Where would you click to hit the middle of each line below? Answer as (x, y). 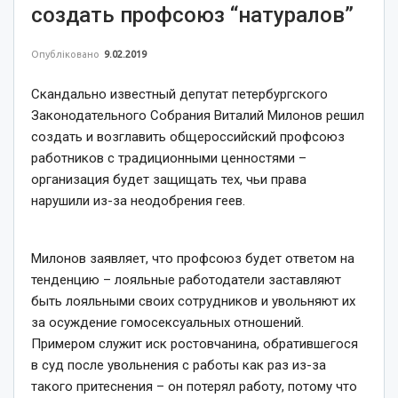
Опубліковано (67, 54)
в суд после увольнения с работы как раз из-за (179, 365)
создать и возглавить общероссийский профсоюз (188, 136)
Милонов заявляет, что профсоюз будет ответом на (193, 258)
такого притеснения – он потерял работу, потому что (194, 386)
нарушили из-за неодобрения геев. (138, 200)
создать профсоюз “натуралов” (192, 15)
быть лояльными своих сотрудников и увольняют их (193, 301)
